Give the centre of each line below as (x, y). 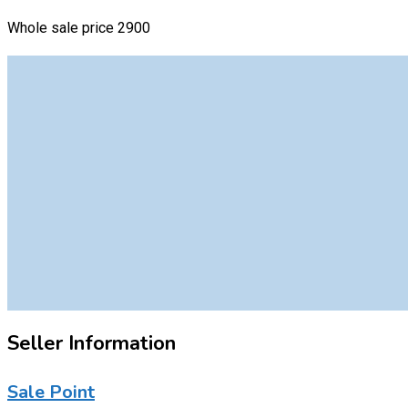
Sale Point (51, 393)
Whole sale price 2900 (79, 27)
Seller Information (92, 343)
